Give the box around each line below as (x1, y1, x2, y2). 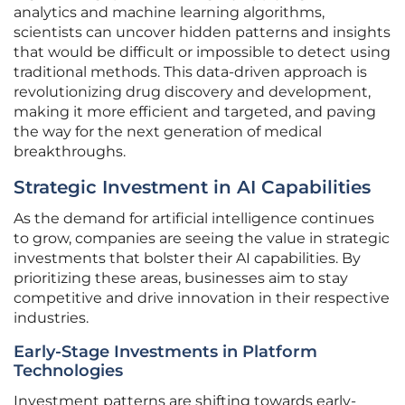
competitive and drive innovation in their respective (14, 289, 390, 307)
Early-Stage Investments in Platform (14, 342, 317, 363)
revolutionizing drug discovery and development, (14, 83, 371, 101)
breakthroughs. (14, 143, 126, 161)
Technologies (14, 361, 123, 381)
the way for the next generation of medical (14, 123, 322, 141)
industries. (14, 309, 89, 327)
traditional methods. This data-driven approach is (14, 63, 367, 81)
